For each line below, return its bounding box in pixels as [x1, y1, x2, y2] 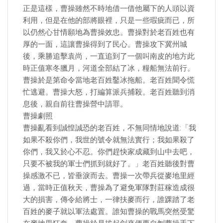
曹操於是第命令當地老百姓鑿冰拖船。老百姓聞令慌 [23, 76, 195, 85]
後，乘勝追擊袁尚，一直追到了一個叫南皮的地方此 [23, 52, 195, 61]
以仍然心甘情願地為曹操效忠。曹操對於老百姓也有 [23, 28, 195, 37]
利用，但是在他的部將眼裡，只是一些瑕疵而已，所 [23, 16, 195, 25]
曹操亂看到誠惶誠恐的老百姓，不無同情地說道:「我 [23, 123, 196, 132]
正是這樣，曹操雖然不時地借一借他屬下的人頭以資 [23, 4, 195, 13]
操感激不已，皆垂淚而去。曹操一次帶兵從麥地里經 [23, 171, 195, 180]
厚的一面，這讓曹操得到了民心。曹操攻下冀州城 [23, 40, 187, 49]
